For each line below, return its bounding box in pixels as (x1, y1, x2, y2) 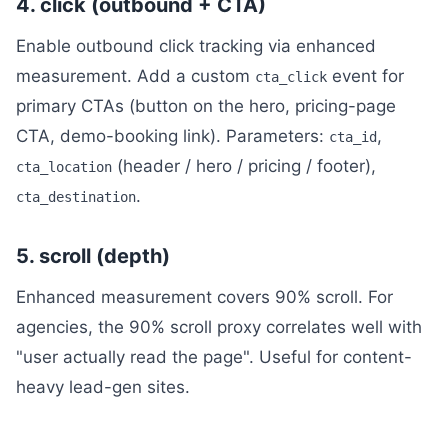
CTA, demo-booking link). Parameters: (16, 126, 329, 146)
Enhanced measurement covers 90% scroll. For (16, 287, 393, 307)
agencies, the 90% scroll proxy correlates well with (16, 317, 422, 337)
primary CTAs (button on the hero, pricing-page (16, 96, 396, 116)
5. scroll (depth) (16, 244, 170, 268)
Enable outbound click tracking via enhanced (16, 36, 376, 56)
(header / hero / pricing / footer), (112, 156, 376, 176)
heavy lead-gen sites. (16, 377, 190, 397)
